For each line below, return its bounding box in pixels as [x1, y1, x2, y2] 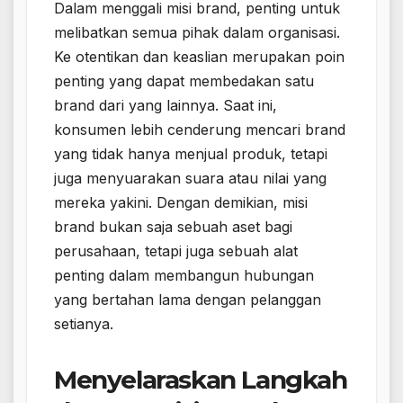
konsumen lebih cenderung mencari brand [54, 121, 345, 139]
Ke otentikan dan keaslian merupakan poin [54, 48, 345, 67]
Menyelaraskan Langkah [54, 364, 347, 396]
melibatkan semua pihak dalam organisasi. [54, 23, 340, 42]
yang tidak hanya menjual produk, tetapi [54, 145, 327, 164]
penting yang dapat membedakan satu [54, 72, 314, 91]
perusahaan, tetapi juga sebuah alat [54, 242, 298, 261]
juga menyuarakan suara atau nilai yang [54, 169, 327, 188]
